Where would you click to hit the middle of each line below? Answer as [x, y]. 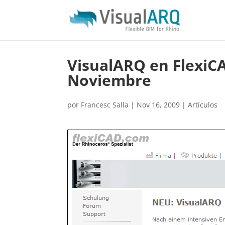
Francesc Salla [105, 105]
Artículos [203, 105]
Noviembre [109, 80]
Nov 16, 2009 [158, 105]
